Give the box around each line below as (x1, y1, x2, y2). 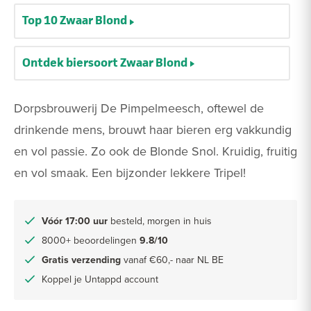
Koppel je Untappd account (42, 271, 158, 286)
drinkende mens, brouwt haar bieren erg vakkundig (14, 120, 292, 138)
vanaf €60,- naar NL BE (121, 252, 224, 267)
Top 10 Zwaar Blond (22, 12, 127, 29)
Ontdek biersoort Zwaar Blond (22, 53, 187, 71)
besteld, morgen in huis (108, 213, 212, 228)
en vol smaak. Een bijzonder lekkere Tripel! (14, 163, 249, 181)
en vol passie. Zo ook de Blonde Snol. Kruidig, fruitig (14, 142, 297, 160)
